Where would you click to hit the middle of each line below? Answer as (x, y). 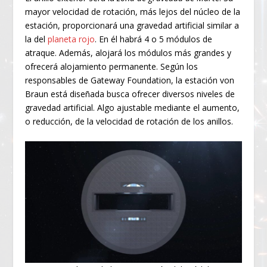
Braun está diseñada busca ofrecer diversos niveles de (130, 94)
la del (37, 39)
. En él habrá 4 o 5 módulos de (154, 39)
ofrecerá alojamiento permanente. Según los (112, 66)
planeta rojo (72, 39)
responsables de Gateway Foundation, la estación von (130, 80)
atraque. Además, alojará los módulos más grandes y (128, 52)
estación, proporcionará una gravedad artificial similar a (132, 25)
